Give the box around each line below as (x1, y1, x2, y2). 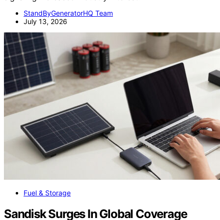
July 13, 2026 (24, 17, 67, 26)
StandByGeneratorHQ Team (24, 8, 113, 17)
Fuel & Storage (24, 188, 71, 197)
